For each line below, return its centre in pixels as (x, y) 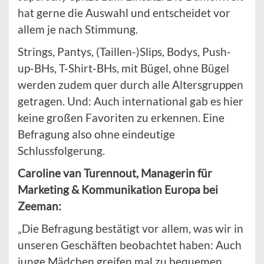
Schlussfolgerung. (61, 151)
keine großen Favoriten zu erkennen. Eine (121, 118)
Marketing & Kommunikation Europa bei (118, 190)
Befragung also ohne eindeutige (96, 134)
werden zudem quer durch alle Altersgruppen (131, 85)
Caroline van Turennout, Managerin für (115, 173)
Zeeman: (39, 206)
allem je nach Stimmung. (78, 29)
